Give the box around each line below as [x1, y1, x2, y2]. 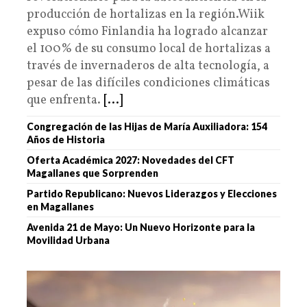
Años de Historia [27, 133, 105, 145]
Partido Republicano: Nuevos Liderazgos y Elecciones [27, 187, 277, 199]
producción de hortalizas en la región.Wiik [27, 5, 265, 23]
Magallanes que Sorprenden [27, 167, 158, 179]
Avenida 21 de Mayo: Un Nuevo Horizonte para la [27, 221, 255, 233]
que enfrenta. [27, 91, 103, 109]
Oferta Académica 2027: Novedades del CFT [27, 153, 234, 166]
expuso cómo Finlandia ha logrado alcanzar [27, 23, 268, 40]
